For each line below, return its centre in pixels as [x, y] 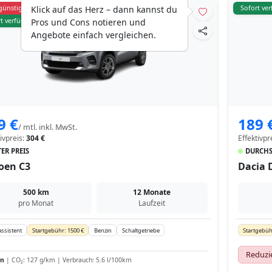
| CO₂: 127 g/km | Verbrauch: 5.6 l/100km [68, 260]
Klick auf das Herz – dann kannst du [104, 9]
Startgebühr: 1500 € [58, 230]
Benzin [103, 230]
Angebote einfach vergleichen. [93, 35]
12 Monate [152, 192]
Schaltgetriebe [141, 230]
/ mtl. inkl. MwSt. [48, 127]
